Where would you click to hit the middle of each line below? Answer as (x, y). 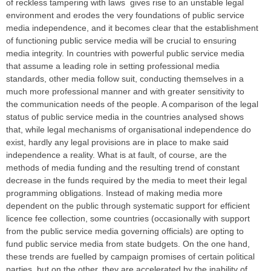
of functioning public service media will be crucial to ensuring (121, 41)
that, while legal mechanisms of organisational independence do (129, 130)
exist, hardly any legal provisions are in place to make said (117, 142)
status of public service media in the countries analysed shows (125, 117)
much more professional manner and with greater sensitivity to (125, 92)
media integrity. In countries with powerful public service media (125, 54)
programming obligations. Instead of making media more (114, 193)
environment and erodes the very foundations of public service (125, 15)
